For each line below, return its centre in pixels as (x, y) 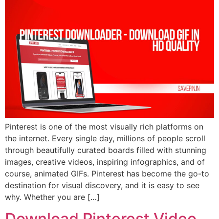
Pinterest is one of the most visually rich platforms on (104, 127)
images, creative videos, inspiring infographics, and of (105, 162)
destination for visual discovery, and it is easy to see (102, 186)
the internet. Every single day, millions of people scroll (105, 139)
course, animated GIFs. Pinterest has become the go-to (107, 174)
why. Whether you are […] (52, 197)
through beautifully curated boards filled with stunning (106, 150)
